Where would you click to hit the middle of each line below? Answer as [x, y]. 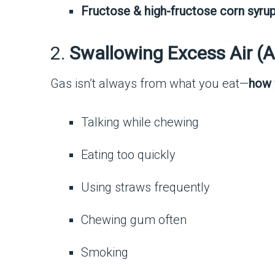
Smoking [105, 253]
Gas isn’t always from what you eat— [149, 84]
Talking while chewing [140, 122]
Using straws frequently [145, 188]
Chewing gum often [134, 220]
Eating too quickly [128, 155]
